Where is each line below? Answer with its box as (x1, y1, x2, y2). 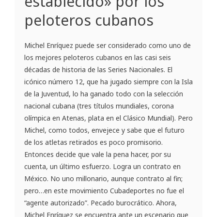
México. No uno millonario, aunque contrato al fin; (24, 173, 183, 183)
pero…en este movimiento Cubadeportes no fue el (24, 186, 184, 195)
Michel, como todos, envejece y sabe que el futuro (24, 125, 185, 135)
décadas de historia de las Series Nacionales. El (24, 64, 172, 74)
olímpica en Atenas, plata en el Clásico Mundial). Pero (24, 113, 193, 123)
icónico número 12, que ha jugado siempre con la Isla (24, 77, 193, 86)
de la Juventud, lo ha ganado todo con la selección (24, 89, 183, 98)
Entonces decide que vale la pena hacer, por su (24, 149, 171, 159)
